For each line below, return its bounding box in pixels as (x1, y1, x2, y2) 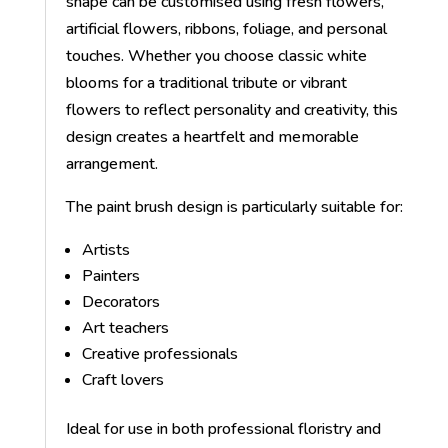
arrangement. (65, 152, 158, 175)
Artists (81, 238, 130, 261)
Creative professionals (81, 342, 238, 365)
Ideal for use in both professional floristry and (65, 417, 381, 440)
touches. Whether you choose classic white (65, 44, 367, 67)
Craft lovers (81, 368, 164, 391)
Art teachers (81, 316, 169, 339)
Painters (81, 264, 140, 287)
